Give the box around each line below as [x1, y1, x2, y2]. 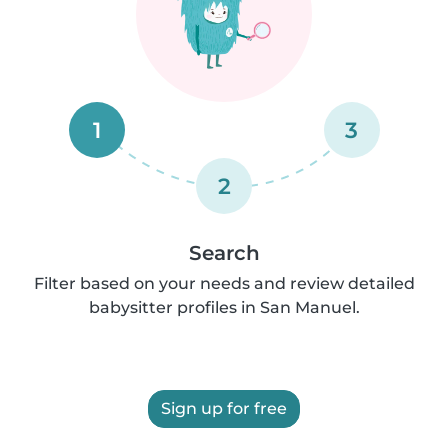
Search [188, 240, 260, 265]
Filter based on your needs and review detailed [33, 273, 415, 293]
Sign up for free [161, 398, 287, 418]
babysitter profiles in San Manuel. [88, 297, 360, 317]
